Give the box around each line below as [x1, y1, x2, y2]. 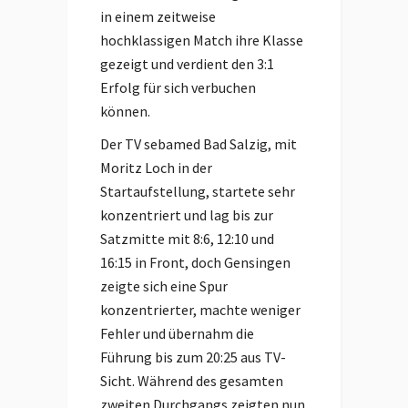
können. [100, 102, 150, 120]
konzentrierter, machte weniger [100, 301, 301, 319]
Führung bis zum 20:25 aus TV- [100, 348, 286, 366]
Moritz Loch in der [100, 158, 212, 177]
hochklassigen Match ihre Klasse [100, 31, 303, 49]
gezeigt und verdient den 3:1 [100, 55, 274, 73]
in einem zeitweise [100, 7, 216, 25]
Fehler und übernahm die [100, 324, 254, 342]
